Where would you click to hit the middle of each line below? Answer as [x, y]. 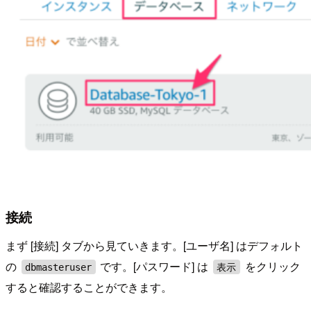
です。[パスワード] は [154, 267]
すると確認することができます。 [89, 287]
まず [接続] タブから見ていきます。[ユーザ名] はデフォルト [154, 246]
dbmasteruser [59, 267]
